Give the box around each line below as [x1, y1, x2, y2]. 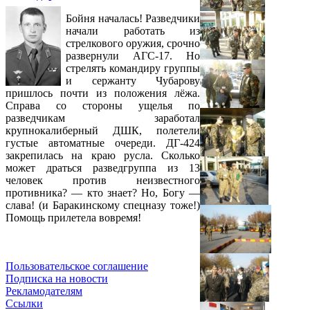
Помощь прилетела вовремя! [6, 212, 141, 224]
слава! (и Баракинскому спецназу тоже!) [6, 199, 200, 212]
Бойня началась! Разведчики [66, 12, 200, 25]
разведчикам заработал [6, 112, 200, 125]
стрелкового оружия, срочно [66, 37, 200, 50]
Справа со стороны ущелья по [6, 100, 200, 112]
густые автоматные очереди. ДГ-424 [6, 137, 200, 149]
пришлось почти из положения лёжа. [6, 87, 200, 100]
